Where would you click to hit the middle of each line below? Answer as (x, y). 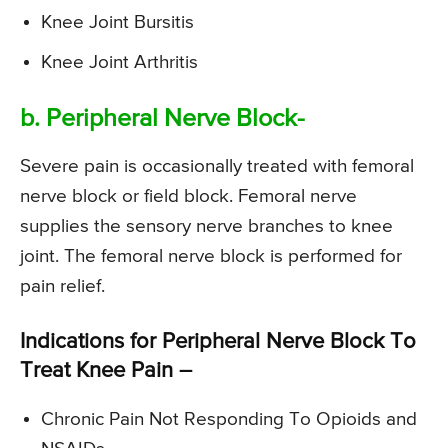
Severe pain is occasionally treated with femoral (217, 167)
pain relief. (62, 287)
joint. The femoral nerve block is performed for (211, 257)
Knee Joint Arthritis (119, 63)
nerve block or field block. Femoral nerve (188, 197)
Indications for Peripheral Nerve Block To (218, 342)
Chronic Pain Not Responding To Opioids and (229, 420)
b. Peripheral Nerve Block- (162, 120)
